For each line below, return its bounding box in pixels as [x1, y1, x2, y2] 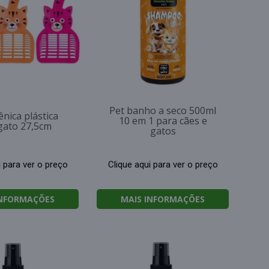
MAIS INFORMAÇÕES [121, 193, 205, 205]
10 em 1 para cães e [118, 114, 207, 127]
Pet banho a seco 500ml [109, 104, 216, 117]
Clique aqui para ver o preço [107, 159, 218, 170]
